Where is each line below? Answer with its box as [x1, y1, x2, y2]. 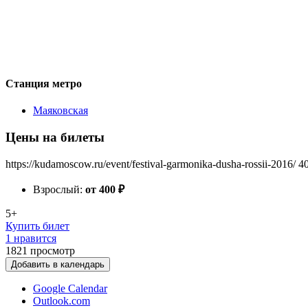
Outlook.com [33, 294, 90, 307]
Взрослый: [33, 183, 85, 195]
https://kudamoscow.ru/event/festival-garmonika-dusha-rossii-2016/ [5, 157, 296, 170]
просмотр [30, 244, 75, 256]
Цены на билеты [5, 129, 104, 144]
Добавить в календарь [11, 258, 104, 269]
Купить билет [5, 219, 69, 232]
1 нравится [5, 232, 56, 244]
